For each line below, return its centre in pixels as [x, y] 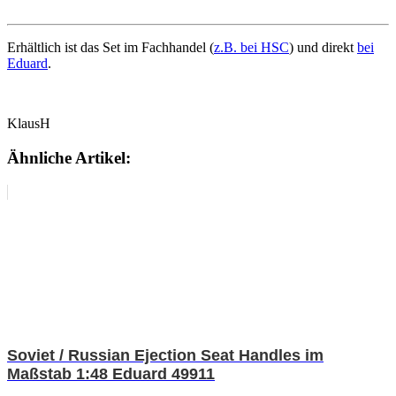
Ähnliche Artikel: [69, 158]
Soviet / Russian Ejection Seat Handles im [165, 355]
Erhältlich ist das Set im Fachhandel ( [110, 48]
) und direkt [323, 48]
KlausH [29, 124]
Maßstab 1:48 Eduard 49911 [111, 373]
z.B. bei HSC [251, 48]
